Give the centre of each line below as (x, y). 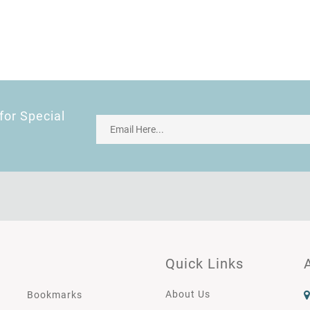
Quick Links (204, 263)
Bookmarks (55, 294)
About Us (188, 294)
